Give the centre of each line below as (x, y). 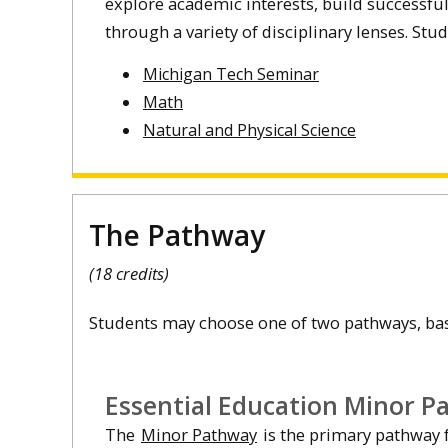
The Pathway (177, 235)
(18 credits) (129, 274)
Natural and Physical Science (249, 129)
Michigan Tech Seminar (231, 73)
